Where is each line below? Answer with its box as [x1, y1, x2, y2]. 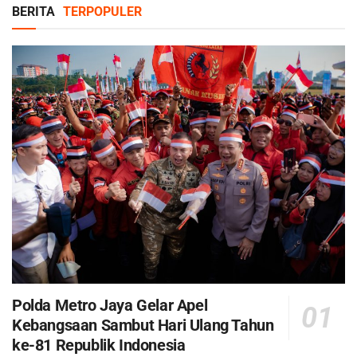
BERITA [12, 4, 58, 20]
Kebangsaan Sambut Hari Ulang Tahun [12, 315, 274, 335]
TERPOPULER [63, 4, 142, 20]
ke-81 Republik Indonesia [12, 335, 186, 355]
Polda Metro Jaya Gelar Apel [12, 295, 208, 315]
